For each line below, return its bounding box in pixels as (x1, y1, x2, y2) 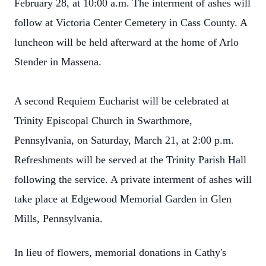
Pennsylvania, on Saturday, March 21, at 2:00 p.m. (14, 134, 234, 146)
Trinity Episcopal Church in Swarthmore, (14, 115, 192, 126)
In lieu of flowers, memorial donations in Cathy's (14, 246, 226, 258)
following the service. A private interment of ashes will (14, 173, 252, 185)
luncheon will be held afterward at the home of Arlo (14, 36, 239, 48)
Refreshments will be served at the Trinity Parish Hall (14, 154, 246, 166)
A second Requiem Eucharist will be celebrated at (14, 95, 229, 107)
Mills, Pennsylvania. (14, 213, 103, 224)
